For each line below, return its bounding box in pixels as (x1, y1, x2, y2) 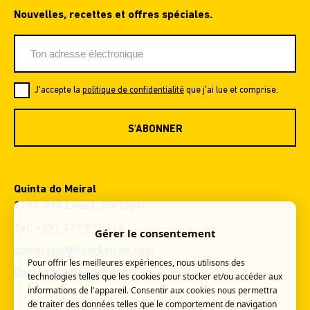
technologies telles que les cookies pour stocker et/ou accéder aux (28, 271, 282, 282)
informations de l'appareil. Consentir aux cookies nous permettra (28, 284, 277, 296)
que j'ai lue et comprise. (184, 86, 278, 95)
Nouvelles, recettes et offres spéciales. (14, 10, 212, 21)
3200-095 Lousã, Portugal (14, 201, 145, 212)
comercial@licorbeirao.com (14, 245, 154, 256)
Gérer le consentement (94, 226, 216, 240)
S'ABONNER (127, 124, 183, 135)
